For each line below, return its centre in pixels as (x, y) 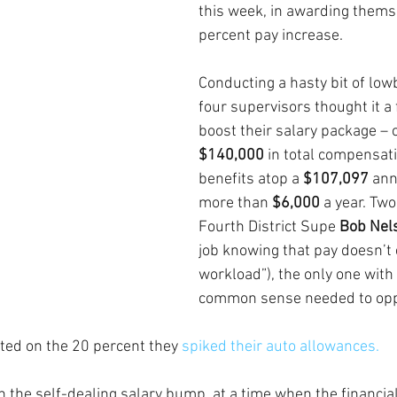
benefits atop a (251, 179)
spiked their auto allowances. (280, 347)
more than (235, 203)
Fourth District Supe (269, 227)
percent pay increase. (271, 36)
